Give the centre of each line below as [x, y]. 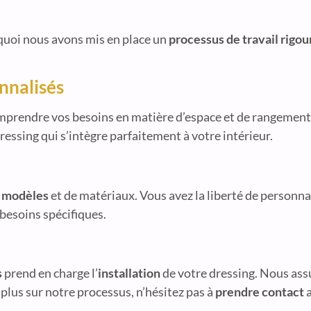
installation [129, 273]
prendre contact [260, 292]
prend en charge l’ [50, 273]
